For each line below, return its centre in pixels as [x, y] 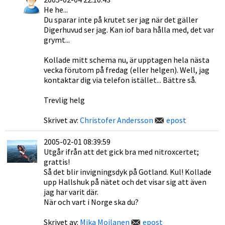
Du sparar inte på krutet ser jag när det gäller [121, 20]
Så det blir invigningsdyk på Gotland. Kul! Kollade [128, 172]
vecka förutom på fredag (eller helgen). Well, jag [127, 70]
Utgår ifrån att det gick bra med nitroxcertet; [121, 152]
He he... [56, 10]
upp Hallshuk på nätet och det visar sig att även [125, 182]
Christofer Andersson [117, 120]
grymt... [57, 40]
